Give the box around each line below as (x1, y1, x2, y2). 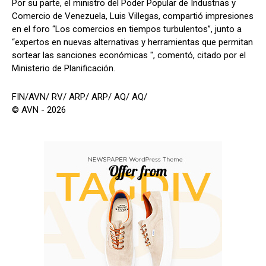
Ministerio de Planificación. (12, 62, 115, 74)
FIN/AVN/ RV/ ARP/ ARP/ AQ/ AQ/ (12, 91, 147, 102)
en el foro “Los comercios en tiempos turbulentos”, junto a (12, 23, 242, 34)
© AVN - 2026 (12, 104, 66, 115)
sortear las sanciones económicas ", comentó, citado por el (12, 49, 246, 61)
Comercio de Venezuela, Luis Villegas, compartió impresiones (12, 10, 254, 21)
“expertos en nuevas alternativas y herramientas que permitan (12, 36, 253, 47)
